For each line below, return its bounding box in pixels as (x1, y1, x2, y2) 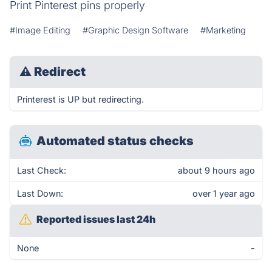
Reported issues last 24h (36, 213, 155, 225)
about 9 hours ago (178, 165, 255, 175)
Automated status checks (36, 134, 194, 148)
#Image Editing (10, 25, 70, 35)
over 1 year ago (192, 188, 255, 199)
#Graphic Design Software (83, 25, 188, 35)
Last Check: (17, 165, 66, 175)
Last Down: (17, 188, 63, 199)
